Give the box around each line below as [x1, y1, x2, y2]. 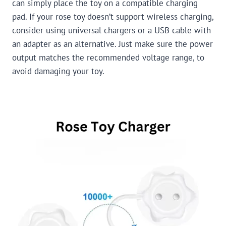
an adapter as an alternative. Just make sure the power [12, 38, 213, 50]
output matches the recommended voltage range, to [12, 52, 204, 64]
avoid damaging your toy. [12, 66, 104, 77]
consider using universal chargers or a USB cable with [12, 25, 211, 36]
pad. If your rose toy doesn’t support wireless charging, [12, 11, 213, 23]
